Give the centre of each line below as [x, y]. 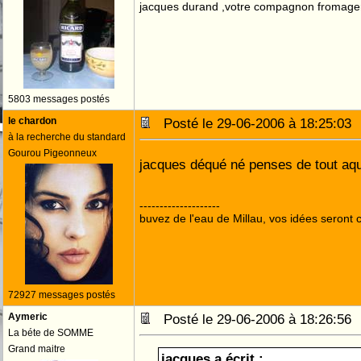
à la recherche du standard [67, 137]
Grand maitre [37, 349]
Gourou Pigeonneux [52, 153]
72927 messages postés [62, 295]
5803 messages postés [59, 99]
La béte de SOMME [51, 333]
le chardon [32, 121]
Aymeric [28, 317]
